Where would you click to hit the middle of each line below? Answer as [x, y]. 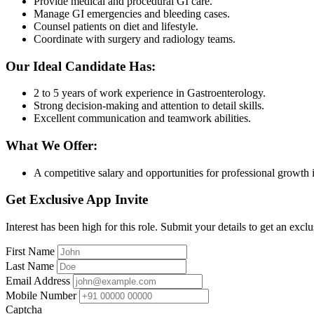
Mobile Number [41, 296]
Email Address [38, 281]
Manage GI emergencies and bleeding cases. [132, 13]
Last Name [30, 266]
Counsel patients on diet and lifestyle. [116, 26]
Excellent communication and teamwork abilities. [142, 118]
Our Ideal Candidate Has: [81, 66]
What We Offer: [52, 145]
